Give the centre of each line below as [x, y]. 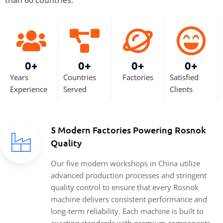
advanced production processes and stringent [129, 175]
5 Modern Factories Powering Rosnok [128, 129]
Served [75, 89]
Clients [181, 89]
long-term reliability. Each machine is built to [127, 211]
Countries [80, 77]
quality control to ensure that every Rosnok [125, 187]
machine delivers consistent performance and [129, 199]
